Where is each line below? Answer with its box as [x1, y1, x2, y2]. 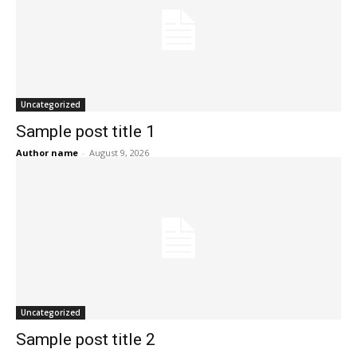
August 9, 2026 [89, 147, 149, 159]
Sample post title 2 [16, 330, 155, 349]
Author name [16, 147, 78, 159]
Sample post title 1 [16, 122, 155, 141]
